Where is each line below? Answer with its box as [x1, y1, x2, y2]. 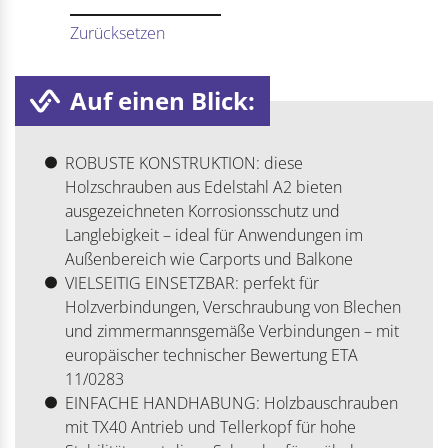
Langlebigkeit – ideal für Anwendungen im [64, 224, 363, 247]
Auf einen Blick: [70, 84, 255, 118]
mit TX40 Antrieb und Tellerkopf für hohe [64, 416, 356, 439]
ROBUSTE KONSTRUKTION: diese [64, 152, 303, 175]
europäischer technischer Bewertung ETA [64, 344, 358, 367]
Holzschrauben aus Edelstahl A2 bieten [64, 176, 342, 199]
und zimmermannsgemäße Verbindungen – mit [64, 320, 399, 343]
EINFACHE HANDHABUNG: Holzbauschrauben [64, 392, 398, 415]
